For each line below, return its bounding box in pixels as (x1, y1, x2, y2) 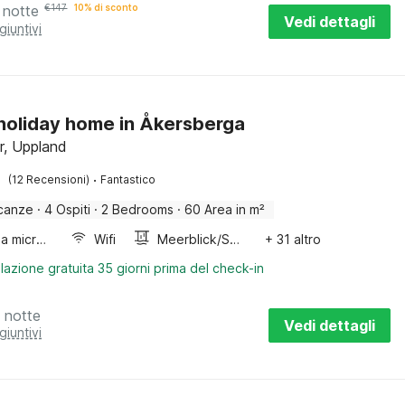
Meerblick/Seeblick (230, 231, 240, 247)
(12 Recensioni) (8, 173, 90, 186)
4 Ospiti (44, 202, 91, 217)
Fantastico (100, 173, 156, 186)
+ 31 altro (264, 231, 321, 247)
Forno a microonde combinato (36, 231, 47, 247)
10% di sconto (74, 2, 139, 13)
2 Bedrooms (101, 202, 174, 217)
